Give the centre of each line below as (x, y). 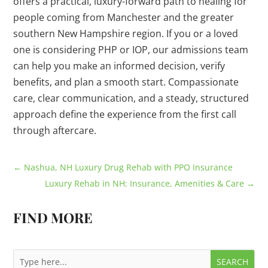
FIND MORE (53, 218)
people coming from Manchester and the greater (124, 18)
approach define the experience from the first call (125, 115)
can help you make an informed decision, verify (119, 66)
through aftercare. (55, 131)
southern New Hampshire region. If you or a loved (126, 34)
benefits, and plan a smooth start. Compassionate (126, 82)
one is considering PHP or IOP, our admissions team (131, 50)
